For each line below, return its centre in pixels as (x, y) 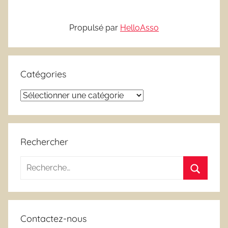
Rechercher (44, 141)
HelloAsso (139, 27)
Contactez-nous (53, 218)
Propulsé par (95, 27)
